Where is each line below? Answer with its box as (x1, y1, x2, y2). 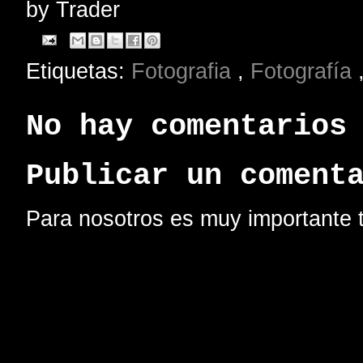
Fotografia (131, 58, 237, 83)
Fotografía (250, 58, 358, 83)
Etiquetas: (26, 58, 131, 83)
